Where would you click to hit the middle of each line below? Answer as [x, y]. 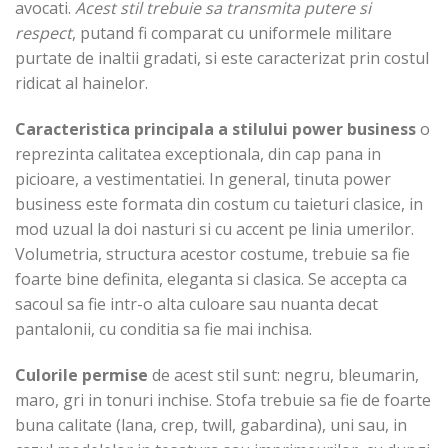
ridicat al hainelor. [81, 83]
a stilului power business [317, 129]
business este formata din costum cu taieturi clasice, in [219, 204]
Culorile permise [83, 374]
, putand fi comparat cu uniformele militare [232, 33]
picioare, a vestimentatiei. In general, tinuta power [203, 179]
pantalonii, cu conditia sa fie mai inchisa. [163, 329]
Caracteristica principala [116, 129]
